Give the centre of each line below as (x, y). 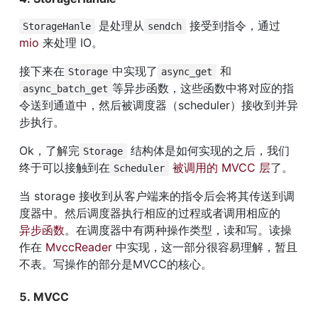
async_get (187, 72)
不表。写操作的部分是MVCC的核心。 (116, 264)
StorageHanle (57, 26)
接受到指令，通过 (235, 26)
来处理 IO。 (71, 43)
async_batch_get (66, 89)
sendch (165, 26)
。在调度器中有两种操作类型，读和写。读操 (178, 230)
